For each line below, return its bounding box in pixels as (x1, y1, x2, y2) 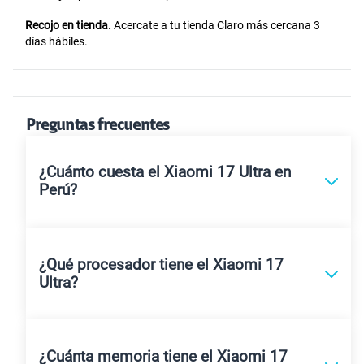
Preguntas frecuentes (26, 117, 170, 134)
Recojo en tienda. (25, 18, 111, 32)
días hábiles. (25, 34, 88, 48)
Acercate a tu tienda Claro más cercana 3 (111, 18, 320, 32)
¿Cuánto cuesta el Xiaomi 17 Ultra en (39, 163, 291, 182)
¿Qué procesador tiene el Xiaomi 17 (39, 255, 284, 274)
